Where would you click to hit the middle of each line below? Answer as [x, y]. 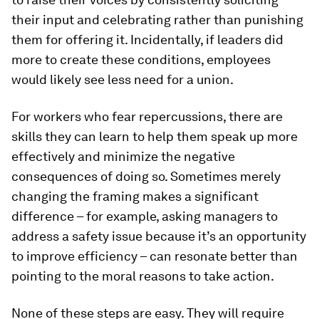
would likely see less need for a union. [122, 79]
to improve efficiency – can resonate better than [155, 256]
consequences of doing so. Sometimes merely [146, 176]
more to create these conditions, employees [141, 59]
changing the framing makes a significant [135, 196]
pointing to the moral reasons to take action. [143, 276]
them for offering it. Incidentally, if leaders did [147, 39]
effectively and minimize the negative [123, 156]
